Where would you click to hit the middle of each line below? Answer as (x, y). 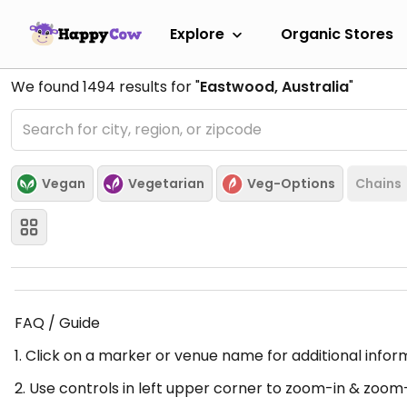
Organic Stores (337, 34)
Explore (197, 34)
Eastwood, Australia (274, 87)
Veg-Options (291, 183)
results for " (158, 87)
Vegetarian (166, 183)
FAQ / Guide (57, 323)
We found (47, 87)
